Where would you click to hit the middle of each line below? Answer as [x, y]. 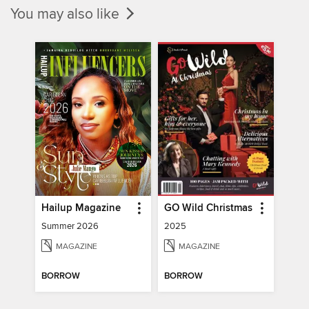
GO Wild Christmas [208, 209]
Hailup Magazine [81, 209]
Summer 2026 [70, 227]
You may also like [67, 14]
